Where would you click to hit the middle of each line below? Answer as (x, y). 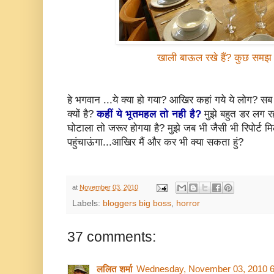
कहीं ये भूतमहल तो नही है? (149, 114)
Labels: (87, 204)
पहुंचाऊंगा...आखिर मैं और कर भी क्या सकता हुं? (155, 143)
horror (188, 204)
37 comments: (112, 237)
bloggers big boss (137, 204)
